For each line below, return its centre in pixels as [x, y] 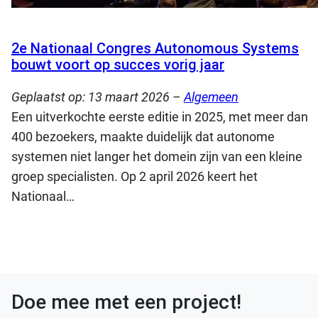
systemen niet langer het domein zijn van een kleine [157, 157]
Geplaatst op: [50, 97]
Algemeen [211, 97]
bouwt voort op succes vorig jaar [118, 65]
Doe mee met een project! [126, 302]
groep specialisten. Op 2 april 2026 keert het [135, 176]
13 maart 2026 [129, 97]
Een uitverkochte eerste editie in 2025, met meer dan [160, 117]
